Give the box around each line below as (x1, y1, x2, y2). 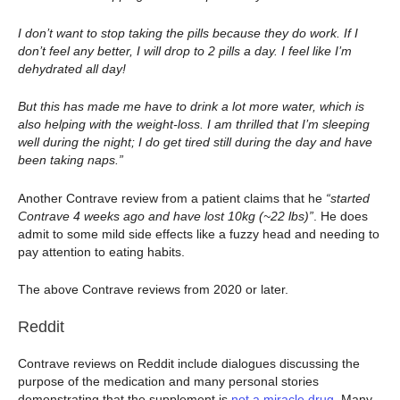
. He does (313, 208, 368, 223)
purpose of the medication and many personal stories (18, 374, 319, 389)
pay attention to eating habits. (18, 244, 185, 259)
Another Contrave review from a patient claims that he (18, 190, 326, 205)
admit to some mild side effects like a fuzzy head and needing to (18, 226, 379, 241)
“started (326, 190, 370, 205)
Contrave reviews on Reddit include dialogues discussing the (18, 356, 360, 371)
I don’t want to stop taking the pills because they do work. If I (18, 25, 358, 40)
